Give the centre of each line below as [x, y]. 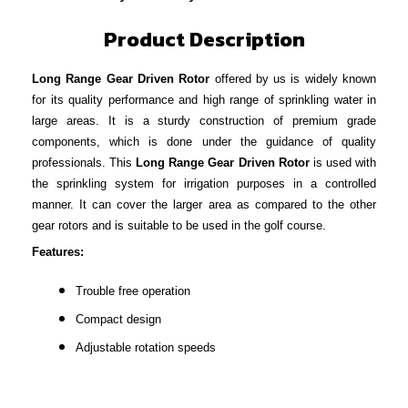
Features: [58, 251]
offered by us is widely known [293, 78]
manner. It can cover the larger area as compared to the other [204, 204]
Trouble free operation [133, 291]
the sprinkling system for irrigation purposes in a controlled [204, 183]
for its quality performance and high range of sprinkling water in [204, 99]
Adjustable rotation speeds [146, 347]
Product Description [204, 39]
